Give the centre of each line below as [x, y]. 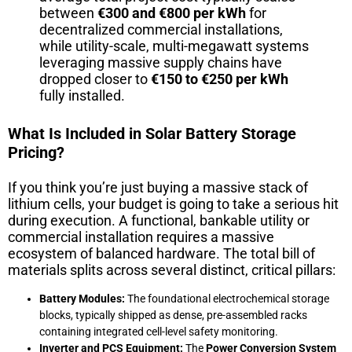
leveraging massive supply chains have [161, 62]
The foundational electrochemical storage [227, 298]
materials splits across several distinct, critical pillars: [172, 269]
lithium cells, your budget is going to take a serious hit [173, 203]
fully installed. [82, 95]
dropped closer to [95, 79]
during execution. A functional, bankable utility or [159, 220]
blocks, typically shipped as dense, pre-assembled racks [173, 315]
